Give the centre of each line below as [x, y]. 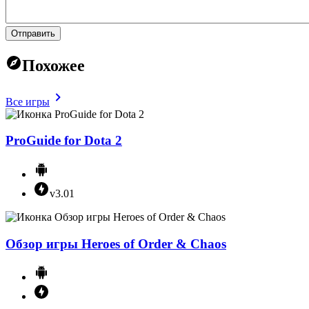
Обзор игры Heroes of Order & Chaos [116, 243]
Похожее [53, 65]
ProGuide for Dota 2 [64, 141]
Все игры [28, 101]
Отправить [33, 33]
